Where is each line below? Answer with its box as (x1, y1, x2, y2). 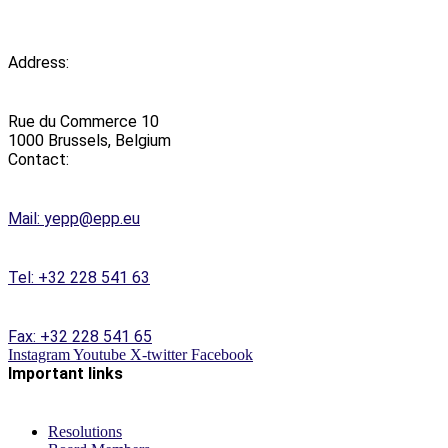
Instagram (8, 346, 70, 363)
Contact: (8, 150, 69, 169)
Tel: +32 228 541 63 (8, 268, 150, 287)
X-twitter (130, 346, 187, 363)
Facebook (191, 346, 253, 363)
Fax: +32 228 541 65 (8, 327, 152, 346)
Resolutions (48, 423, 122, 440)
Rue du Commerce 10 (8, 112, 159, 131)
